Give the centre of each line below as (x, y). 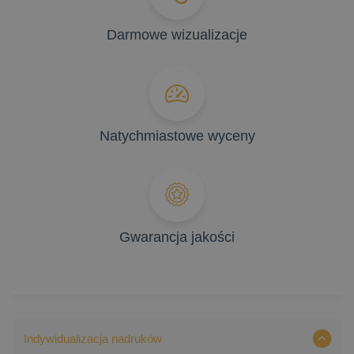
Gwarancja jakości (177, 237)
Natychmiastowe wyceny (177, 136)
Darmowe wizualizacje (177, 34)
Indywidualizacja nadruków (93, 338)
